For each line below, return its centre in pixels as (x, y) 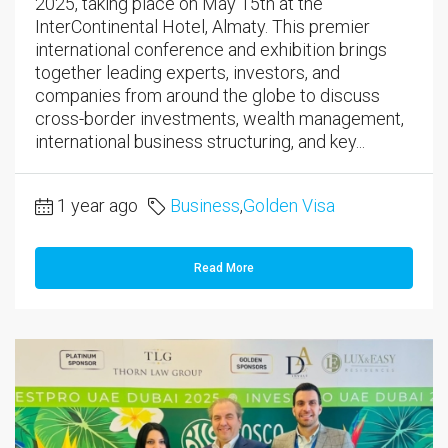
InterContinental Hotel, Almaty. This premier (202, 27)
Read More (224, 268)
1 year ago (97, 206)
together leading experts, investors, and (187, 73)
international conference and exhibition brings (211, 50)
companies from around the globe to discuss (207, 96)
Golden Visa (289, 206)
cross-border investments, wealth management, (219, 119)
